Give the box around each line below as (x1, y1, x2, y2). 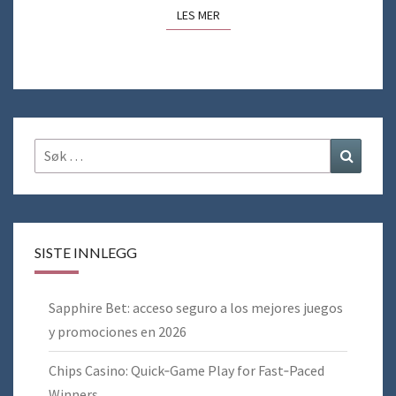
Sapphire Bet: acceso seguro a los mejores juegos (49, 299, 343, 317)
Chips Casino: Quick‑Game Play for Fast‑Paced (49, 362, 324, 380)
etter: (34, 164, 71, 183)
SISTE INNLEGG (34, 244, 137, 262)
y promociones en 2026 (49, 323, 187, 341)
